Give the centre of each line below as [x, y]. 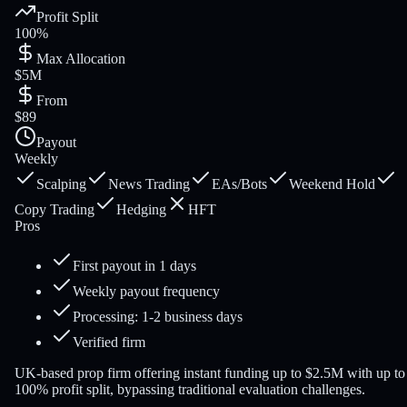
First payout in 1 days [134, 266]
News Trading [149, 184]
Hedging [141, 210]
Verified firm [109, 342]
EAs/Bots [239, 184]
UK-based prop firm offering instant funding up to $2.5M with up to [210, 373]
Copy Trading [55, 210]
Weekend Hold [332, 184]
